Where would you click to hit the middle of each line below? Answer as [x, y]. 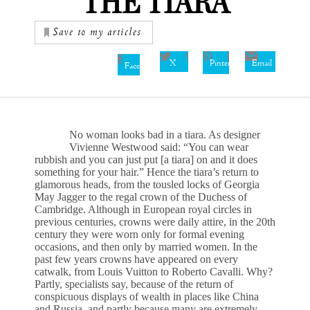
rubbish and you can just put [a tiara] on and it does [146, 159]
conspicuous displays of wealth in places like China [147, 297]
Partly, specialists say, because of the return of [134, 284]
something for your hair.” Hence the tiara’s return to [147, 172]
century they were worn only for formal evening [139, 234]
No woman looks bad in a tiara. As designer [165, 135]
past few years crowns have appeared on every [136, 259]
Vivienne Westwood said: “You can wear [159, 147]
